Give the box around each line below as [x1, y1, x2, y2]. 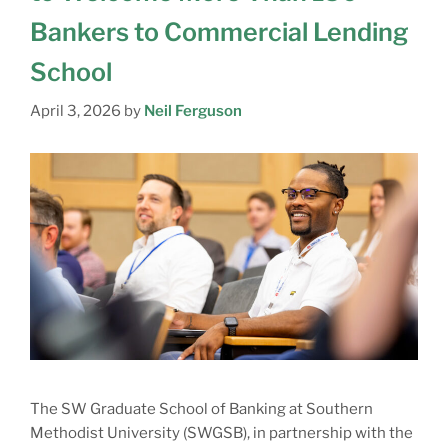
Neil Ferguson [144, 102, 242, 121]
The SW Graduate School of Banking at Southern [30, 400, 373, 419]
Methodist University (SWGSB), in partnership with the [30, 424, 413, 443]
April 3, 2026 [30, 102, 121, 121]
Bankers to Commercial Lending [30, 16, 409, 47]
